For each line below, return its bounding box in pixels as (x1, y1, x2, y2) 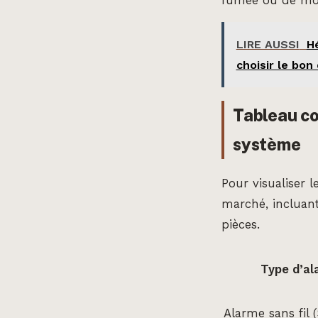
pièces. (221, 218, 260, 232)
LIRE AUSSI (236, 38, 300, 51)
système (233, 135, 301, 155)
